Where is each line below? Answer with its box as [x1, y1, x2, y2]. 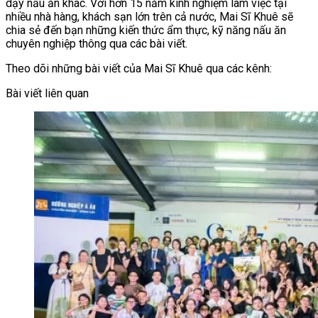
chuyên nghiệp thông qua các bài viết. [6, 36, 187, 50]
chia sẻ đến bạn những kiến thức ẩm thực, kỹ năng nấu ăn [6, 23, 286, 37]
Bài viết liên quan [6, 86, 89, 100]
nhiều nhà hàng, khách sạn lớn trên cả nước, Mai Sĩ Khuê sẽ [6, 9, 293, 23]
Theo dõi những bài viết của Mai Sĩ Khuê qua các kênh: [6, 61, 272, 75]
